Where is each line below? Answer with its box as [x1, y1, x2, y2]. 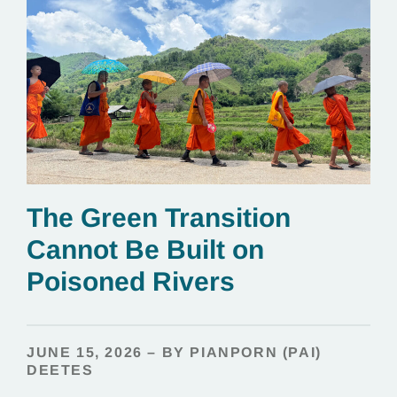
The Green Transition [27, 203, 291, 232]
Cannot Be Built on [27, 235, 264, 264]
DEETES [27, 362, 94, 378]
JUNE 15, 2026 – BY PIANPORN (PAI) [27, 345, 322, 360]
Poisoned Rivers [27, 267, 242, 296]
